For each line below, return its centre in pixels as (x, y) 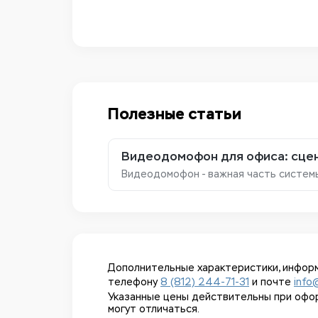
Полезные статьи (175, 114)
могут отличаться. (154, 309)
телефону (134, 282)
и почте (272, 282)
